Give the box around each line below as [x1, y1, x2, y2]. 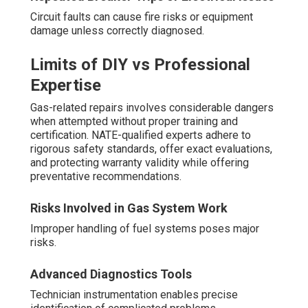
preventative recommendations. [30, 170, 181, 184]
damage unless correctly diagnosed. [30, 24, 204, 38]
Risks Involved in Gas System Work [30, 201, 228, 216]
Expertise [30, 76, 101, 96]
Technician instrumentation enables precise [30, 288, 238, 302]
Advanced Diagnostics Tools [30, 267, 192, 282]
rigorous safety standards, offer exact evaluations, [30, 142, 272, 156]
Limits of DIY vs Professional [30, 55, 250, 75]
